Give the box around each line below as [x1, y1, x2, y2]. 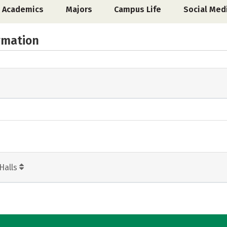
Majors [65, 5, 92, 14]
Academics [2, 5, 44, 14]
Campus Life [114, 5, 162, 14]
